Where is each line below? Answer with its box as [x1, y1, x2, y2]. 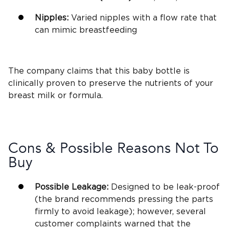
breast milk [8, 91, 55, 100]
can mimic [35, 26, 79, 35]
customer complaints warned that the [35, 219, 191, 228]
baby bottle [132, 67, 181, 76]
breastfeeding [79, 26, 137, 35]
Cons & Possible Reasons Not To [8, 138, 219, 158]
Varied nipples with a [71, 14, 160, 22]
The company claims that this [8, 67, 132, 76]
